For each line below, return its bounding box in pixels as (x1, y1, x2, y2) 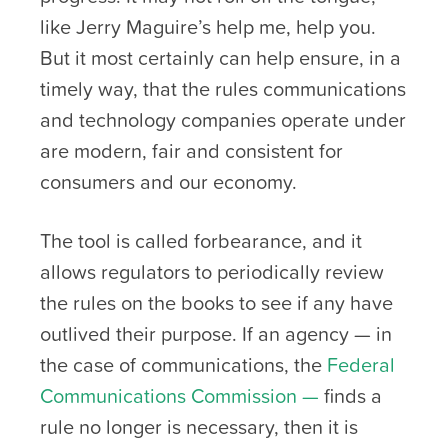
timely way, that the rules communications (40, 73, 406, 104)
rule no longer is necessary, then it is (40, 411, 358, 442)
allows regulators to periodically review (40, 256, 384, 287)
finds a (319, 380, 382, 411)
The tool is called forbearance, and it (40, 225, 362, 256)
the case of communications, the (40, 349, 327, 380)
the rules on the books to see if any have (40, 287, 393, 318)
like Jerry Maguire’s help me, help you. (40, 11, 376, 42)
